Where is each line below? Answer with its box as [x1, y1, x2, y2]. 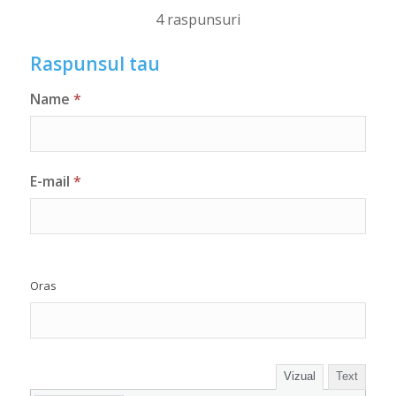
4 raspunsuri [155, 9, 240, 29]
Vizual [284, 369, 316, 384]
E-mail [29, 171, 70, 192]
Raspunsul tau [29, 50, 160, 76]
